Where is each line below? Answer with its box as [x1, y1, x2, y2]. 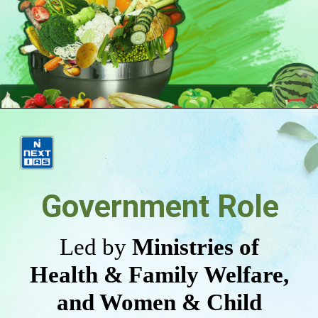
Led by [60, 234, 127, 260]
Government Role [40, 188, 279, 225]
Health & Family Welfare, [30, 261, 290, 287]
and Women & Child [57, 289, 263, 315]
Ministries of [126, 234, 260, 260]
